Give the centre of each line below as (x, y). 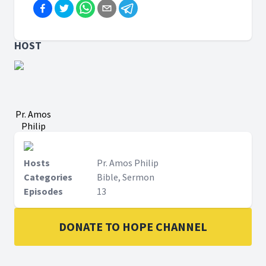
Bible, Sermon (125, 177)
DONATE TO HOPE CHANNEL (133, 227)
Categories (48, 177)
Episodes (43, 191)
